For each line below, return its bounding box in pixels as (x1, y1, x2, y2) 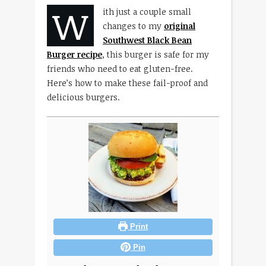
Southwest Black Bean (103, 34, 192, 46)
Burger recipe (47, 48, 102, 60)
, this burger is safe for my (102, 48, 209, 60)
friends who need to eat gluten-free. (47, 62, 193, 74)
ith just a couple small (103, 5, 191, 17)
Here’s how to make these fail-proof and (47, 77, 208, 88)
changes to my (103, 20, 164, 31)
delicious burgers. (47, 91, 120, 103)
